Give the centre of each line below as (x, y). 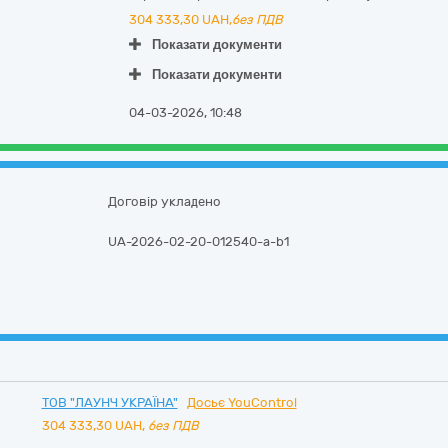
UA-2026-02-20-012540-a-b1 (199, 241)
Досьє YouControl (241, 402)
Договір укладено (165, 201)
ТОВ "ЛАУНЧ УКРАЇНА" (109, 402)
